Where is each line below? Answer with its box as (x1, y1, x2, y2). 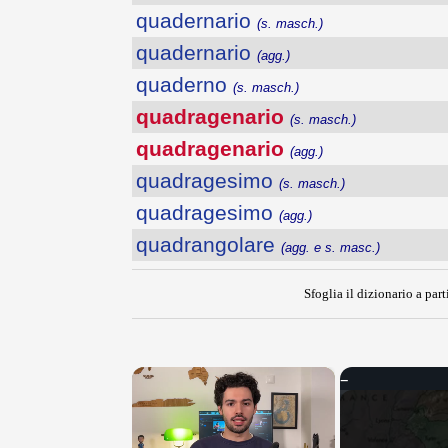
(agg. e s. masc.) (281, 239, 380, 255)
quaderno (136, 72, 233, 96)
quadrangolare (136, 232, 281, 256)
